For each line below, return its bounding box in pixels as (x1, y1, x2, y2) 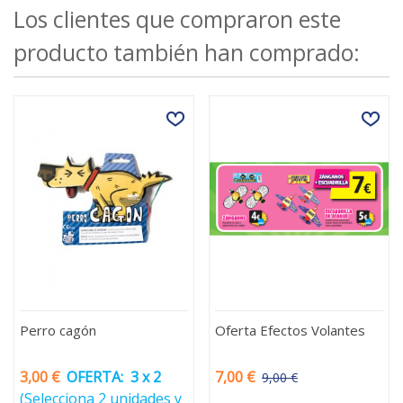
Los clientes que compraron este (13, 4, 341, 35)
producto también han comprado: (13, 37, 360, 68)
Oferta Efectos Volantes (215, 320, 365, 339)
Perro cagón (20, 320, 96, 339)
